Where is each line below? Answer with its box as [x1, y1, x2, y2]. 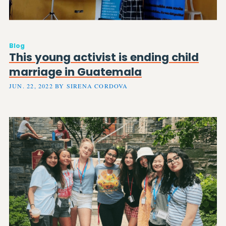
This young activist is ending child [9, 49, 199, 66]
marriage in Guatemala [9, 64, 142, 80]
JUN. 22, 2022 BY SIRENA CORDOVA [9, 81, 128, 90]
